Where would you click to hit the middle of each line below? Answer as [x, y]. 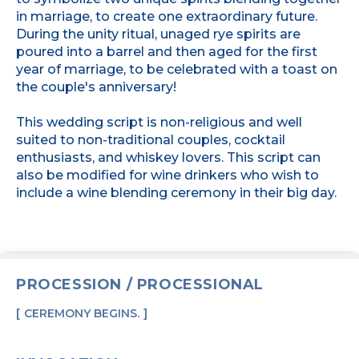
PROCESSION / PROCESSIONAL [140, 284]
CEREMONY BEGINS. [82, 313]
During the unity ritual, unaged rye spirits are [158, 34]
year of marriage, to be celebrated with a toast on [177, 69]
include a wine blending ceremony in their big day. [176, 192]
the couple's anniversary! [98, 87]
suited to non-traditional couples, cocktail [151, 139]
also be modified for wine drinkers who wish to [167, 175]
